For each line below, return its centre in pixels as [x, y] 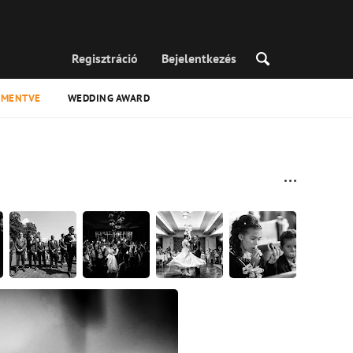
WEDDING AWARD [109, 98]
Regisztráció [105, 58]
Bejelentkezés [199, 58]
